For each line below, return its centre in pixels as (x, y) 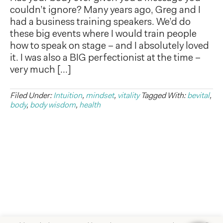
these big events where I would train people (103, 34)
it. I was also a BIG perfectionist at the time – (105, 58)
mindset (100, 96)
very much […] (41, 70)
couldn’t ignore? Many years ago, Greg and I (105, 10)
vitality (128, 96)
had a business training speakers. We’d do (100, 22)
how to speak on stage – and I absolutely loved (110, 46)
